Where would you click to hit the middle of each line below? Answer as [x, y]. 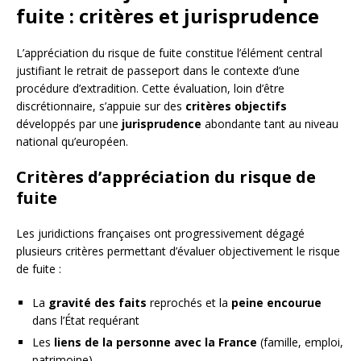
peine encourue [276, 302]
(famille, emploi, [300, 342]
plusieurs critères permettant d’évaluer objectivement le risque [178, 251]
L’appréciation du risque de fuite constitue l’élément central [169, 52]
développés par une [69, 123]
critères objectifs [236, 106]
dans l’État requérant [86, 320]
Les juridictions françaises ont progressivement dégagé [160, 233]
